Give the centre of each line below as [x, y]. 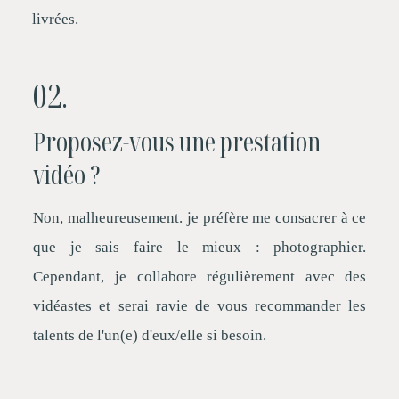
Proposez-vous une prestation [176, 141]
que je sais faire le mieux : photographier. [200, 247]
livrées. [55, 19]
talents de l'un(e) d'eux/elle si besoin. [150, 335]
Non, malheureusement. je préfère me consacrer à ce [200, 217]
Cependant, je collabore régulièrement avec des [200, 276]
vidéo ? [66, 174]
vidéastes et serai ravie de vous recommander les [200, 305]
